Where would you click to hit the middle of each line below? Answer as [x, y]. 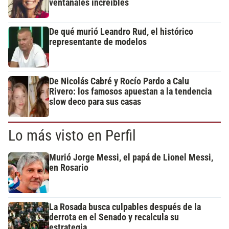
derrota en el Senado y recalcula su [114, 217]
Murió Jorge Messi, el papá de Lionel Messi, [131, 158]
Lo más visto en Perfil [72, 136]
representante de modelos [98, 42]
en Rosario [69, 168]
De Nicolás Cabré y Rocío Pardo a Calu [119, 82]
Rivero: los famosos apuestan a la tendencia [130, 92]
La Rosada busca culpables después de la [125, 207]
